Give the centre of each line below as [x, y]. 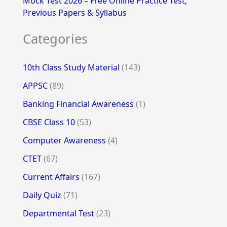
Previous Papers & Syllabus [74, 13]
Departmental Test [58, 213]
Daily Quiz [42, 195]
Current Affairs [51, 177]
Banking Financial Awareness [78, 104]
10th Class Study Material [71, 67]
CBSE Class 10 [49, 122]
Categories [55, 39]
